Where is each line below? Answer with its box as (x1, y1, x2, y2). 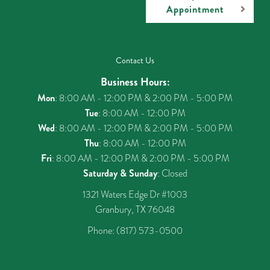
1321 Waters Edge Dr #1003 (83, 187, 187, 201)
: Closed (157, 166, 187, 180)
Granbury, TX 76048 (95, 202, 175, 216)
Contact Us (116, 54, 154, 66)
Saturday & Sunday (83, 166, 157, 180)
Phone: (87, 224, 116, 237)
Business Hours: (100, 74, 170, 90)
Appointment (166, 2, 224, 16)
